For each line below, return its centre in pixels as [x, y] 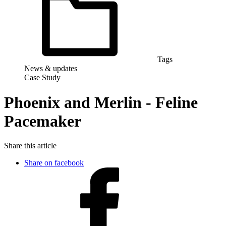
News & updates [51, 69]
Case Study [42, 78]
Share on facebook [54, 163]
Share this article [30, 146]
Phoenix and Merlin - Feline [101, 102]
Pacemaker [43, 121]
